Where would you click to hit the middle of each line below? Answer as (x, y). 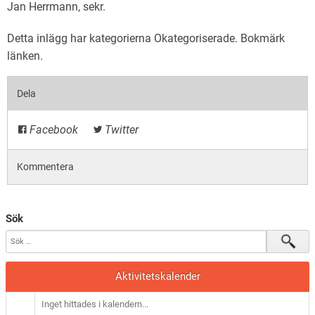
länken (24, 56)
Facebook (52, 130)
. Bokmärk (260, 38)
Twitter (120, 130)
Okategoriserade (194, 38)
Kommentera (46, 167)
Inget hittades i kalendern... (95, 304)
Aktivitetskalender (157, 276)
